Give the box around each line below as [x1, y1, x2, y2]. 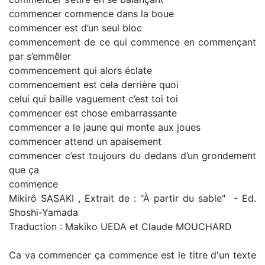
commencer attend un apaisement [9, 135, 161, 147]
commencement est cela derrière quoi [9, 79, 179, 91]
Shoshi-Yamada [9, 206, 78, 218]
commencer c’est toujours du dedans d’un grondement [9, 150, 256, 161]
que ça [9, 164, 39, 176]
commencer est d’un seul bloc [9, 22, 142, 34]
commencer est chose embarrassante [9, 107, 177, 119]
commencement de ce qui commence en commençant [9, 36, 256, 48]
